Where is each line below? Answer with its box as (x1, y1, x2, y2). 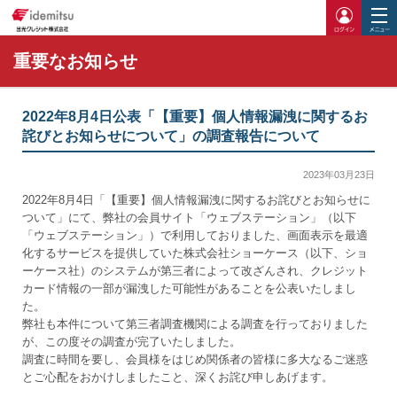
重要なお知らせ (13, 51, 137, 71)
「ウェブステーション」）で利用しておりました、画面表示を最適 (22, 229, 368, 242)
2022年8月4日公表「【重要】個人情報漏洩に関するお (22, 109, 368, 124)
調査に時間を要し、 (22, 353, 126, 366)
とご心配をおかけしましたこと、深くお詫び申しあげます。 (22, 370, 333, 384)
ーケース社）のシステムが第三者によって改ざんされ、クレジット (22, 264, 368, 277)
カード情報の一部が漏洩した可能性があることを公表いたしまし (22, 282, 356, 295)
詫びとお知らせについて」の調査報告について (22, 128, 320, 144)
